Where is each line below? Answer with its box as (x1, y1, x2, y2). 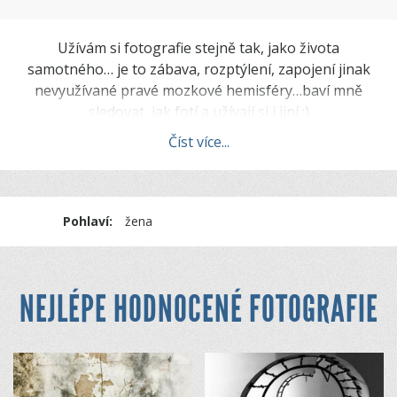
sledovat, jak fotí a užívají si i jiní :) (88, 102, 309, 121)
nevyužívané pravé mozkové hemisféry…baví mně (35, 81, 362, 100)
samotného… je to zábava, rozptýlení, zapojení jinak (27, 59, 370, 79)
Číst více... (167, 132, 230, 152)
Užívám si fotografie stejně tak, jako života (58, 38, 339, 58)
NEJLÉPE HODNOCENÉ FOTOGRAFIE (19, 286, 378, 332)
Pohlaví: (63, 213, 113, 230)
